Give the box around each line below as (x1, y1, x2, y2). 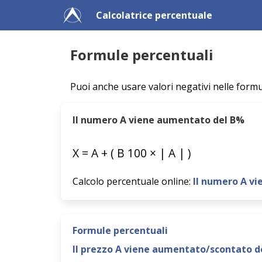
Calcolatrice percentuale (96, 9, 212, 22)
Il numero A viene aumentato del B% (73, 113, 244, 126)
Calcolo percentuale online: (73, 175, 193, 188)
